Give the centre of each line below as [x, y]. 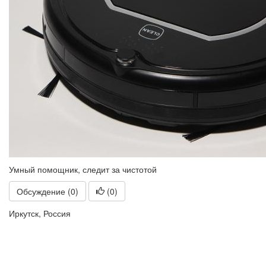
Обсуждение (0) [47, 191]
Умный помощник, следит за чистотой [83, 169]
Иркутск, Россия [40, 213]
